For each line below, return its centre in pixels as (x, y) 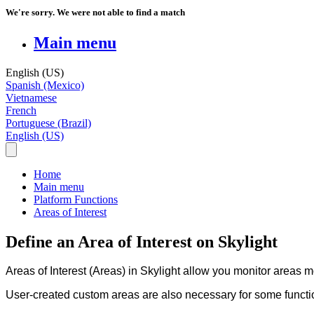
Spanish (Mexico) (45, 85)
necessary (211, 295)
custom (91, 295)
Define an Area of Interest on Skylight (142, 241)
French (21, 110)
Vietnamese (31, 97)
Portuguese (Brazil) (48, 123)
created (52, 295)
